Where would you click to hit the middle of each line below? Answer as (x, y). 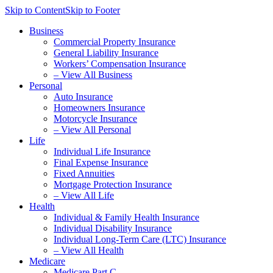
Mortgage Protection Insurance (113, 184)
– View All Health (89, 250)
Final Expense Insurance (101, 162)
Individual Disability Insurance (113, 228)
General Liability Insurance (106, 53)
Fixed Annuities (84, 173)
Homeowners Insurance (99, 108)
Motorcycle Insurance (95, 119)
